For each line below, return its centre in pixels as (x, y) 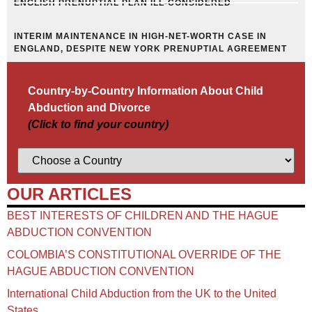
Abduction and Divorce (89, 108)
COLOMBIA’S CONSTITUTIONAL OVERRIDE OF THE (144, 254)
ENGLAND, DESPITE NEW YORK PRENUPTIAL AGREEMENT (150, 49)
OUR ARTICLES (69, 194)
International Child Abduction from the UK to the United (142, 293)
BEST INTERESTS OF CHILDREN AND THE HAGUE (143, 215)
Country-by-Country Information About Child (146, 91)
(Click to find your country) (98, 125)
